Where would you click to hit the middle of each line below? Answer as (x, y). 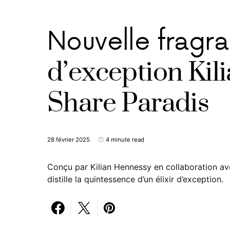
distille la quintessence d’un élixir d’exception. (135, 179)
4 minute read (125, 140)
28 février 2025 (69, 140)
